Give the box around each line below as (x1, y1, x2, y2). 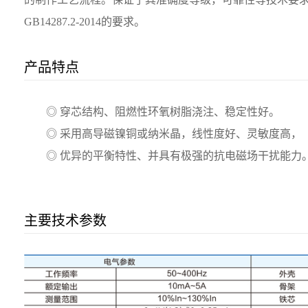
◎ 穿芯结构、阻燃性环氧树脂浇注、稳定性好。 (46, 105, 280, 118)
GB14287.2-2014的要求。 (24, 15, 146, 27)
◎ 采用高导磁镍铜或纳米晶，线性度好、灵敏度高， (46, 127, 302, 140)
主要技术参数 (24, 212, 107, 228)
